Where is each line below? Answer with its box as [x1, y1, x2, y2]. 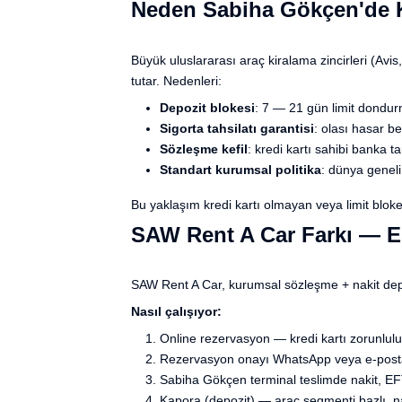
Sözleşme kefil [160, 141, 248, 156]
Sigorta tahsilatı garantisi [160, 120, 314, 135]
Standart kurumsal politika [160, 162, 321, 177]
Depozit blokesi [160, 100, 255, 115]
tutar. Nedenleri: [131, 73, 222, 88]
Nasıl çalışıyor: [131, 304, 222, 319]
